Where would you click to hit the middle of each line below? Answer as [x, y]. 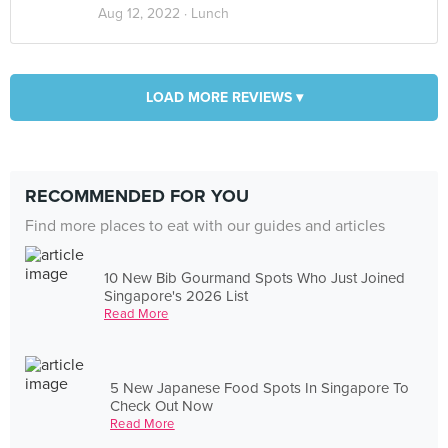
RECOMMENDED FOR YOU [137, 196]
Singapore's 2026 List [176, 295]
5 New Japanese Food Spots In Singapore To [260, 387]
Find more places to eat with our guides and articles [205, 226]
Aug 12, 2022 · [144, 13]
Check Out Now [162, 405]
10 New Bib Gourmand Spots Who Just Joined [255, 277]
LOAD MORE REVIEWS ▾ [224, 97]
